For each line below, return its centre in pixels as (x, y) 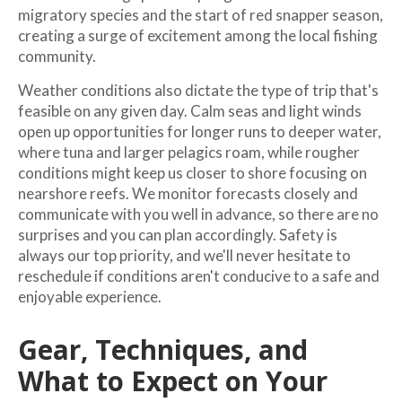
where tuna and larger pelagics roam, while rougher (189, 152)
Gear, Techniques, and (163, 349)
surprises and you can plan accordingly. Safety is (178, 234)
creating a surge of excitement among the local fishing (198, 35)
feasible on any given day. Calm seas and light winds (190, 110)
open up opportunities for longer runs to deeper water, (200, 131)
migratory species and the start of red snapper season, (201, 14)
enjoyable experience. (90, 296)
